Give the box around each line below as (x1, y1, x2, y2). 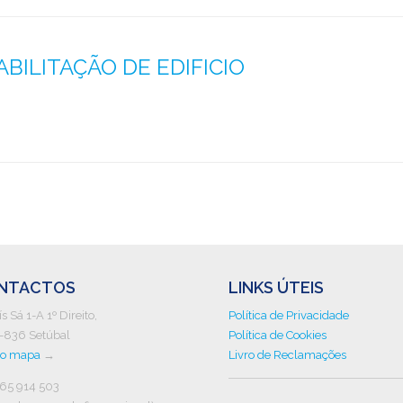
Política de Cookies (228, 327, 327, 342)
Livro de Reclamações (228, 347, 346, 362)
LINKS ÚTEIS (228, 277, 324, 297)
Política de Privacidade (228, 308, 349, 322)
